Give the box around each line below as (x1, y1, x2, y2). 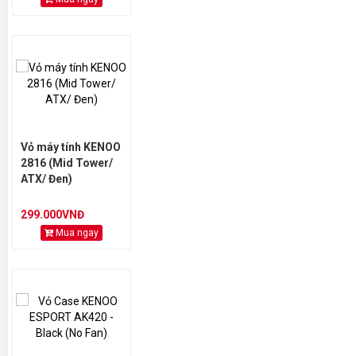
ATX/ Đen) (21, 172, 72, 185)
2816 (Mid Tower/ (21, 157, 113, 169)
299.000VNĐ (21, 208, 84, 221)
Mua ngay (53, 227, 99, 238)
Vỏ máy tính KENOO (21, 141, 121, 153)
